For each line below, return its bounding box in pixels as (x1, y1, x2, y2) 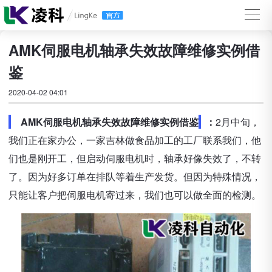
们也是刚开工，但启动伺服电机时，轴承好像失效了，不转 (8, 151, 261, 165)
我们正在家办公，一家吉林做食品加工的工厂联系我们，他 (8, 133, 261, 147)
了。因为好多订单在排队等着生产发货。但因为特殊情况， (8, 169, 261, 183)
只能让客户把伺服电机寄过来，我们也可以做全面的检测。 (8, 188, 261, 202)
